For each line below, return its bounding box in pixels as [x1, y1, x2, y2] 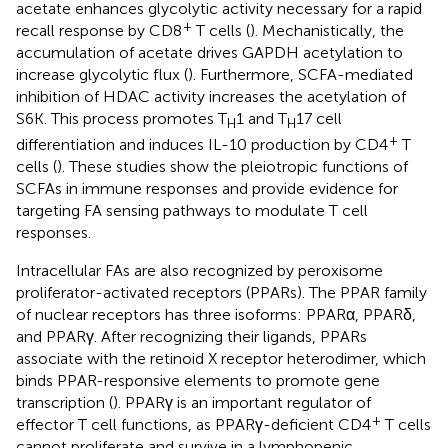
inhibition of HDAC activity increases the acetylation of [16, 87, 406, 107]
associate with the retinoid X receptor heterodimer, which [16, 349, 426, 369]
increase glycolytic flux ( [16, 65, 188, 85]
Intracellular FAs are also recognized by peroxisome [16, 261, 383, 281]
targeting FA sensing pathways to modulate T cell [16, 201, 368, 221]
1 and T [236, 109, 287, 129]
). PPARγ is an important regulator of [113, 393, 371, 413]
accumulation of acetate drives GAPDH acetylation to [16, 43, 403, 63]
